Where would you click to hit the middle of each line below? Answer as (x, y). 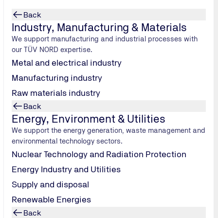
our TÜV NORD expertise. (52, 49)
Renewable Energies (51, 199)
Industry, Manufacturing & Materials (99, 27)
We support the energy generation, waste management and (109, 130)
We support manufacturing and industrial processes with (105, 39)
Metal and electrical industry (67, 63)
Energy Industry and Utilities (66, 169)
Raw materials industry (56, 93)
